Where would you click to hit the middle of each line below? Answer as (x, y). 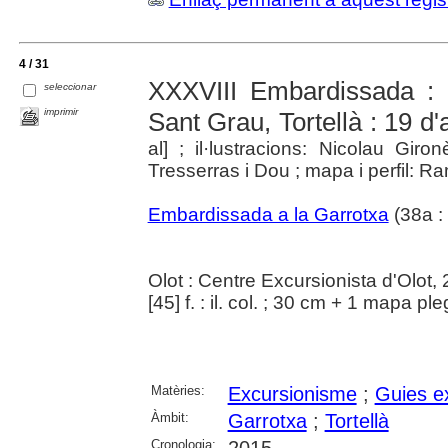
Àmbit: (169, 418)
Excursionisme (292, 394)
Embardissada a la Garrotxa (268, 215)
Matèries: (177, 391)
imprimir (61, 112)
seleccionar (70, 87)
